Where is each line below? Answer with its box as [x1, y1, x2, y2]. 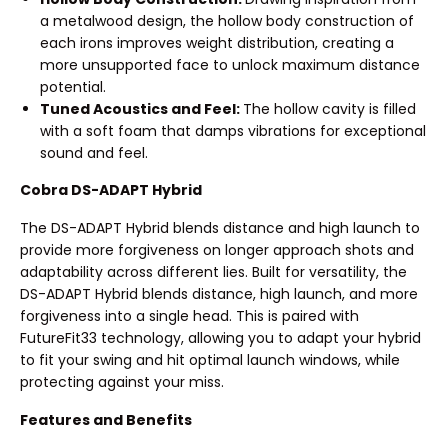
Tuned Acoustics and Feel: [40, 98, 243, 119]
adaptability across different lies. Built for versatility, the [20, 262, 407, 283]
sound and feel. [40, 142, 148, 163]
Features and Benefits [20, 409, 192, 430]
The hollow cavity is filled [243, 98, 416, 119]
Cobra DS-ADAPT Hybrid [20, 180, 202, 201]
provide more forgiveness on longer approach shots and [20, 240, 414, 261]
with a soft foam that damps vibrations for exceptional [40, 120, 426, 141]
